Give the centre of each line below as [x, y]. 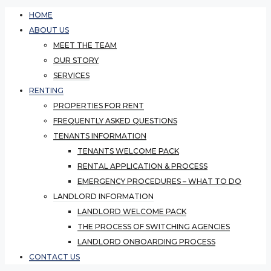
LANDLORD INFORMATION [103, 196]
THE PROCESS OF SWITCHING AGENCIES [154, 227]
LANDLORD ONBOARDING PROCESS [146, 242]
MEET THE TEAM [85, 45]
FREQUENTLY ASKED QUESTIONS [115, 121]
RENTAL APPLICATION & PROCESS [142, 166]
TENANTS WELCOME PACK [128, 151]
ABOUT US [49, 30]
